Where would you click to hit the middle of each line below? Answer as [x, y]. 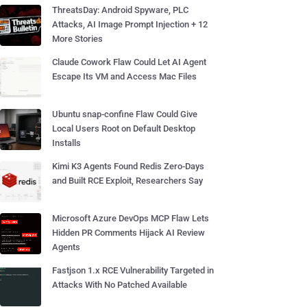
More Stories [77, 39]
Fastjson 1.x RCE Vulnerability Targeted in [133, 270]
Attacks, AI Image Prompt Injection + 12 [130, 24]
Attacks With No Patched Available [120, 285]
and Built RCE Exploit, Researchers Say [127, 181]
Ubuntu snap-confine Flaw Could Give [125, 114]
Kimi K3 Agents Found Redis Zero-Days [128, 166]
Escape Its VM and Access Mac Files [124, 76]
